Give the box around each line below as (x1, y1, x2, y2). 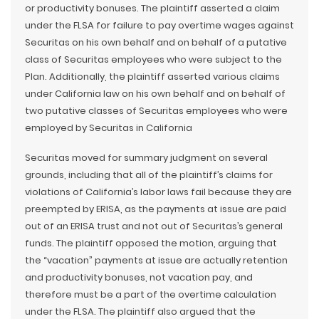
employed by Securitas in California (25, 120, 192, 135)
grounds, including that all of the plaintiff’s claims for (25, 167, 273, 182)
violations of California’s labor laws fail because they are (25, 184, 292, 199)
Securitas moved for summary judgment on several (25, 150, 268, 164)
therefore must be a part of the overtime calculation (25, 287, 276, 301)
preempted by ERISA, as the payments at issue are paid (25, 202, 286, 216)
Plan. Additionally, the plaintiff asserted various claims (25, 69, 280, 83)
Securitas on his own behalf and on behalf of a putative (25, 35, 287, 49)
